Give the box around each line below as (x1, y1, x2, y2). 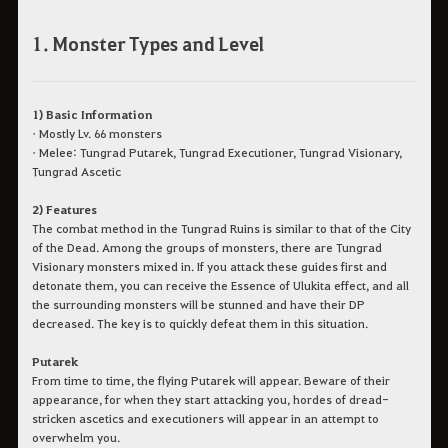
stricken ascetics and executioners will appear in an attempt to (31, 410, 379, 427)
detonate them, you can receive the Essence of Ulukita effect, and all (31, 277, 409, 294)
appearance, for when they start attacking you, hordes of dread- (31, 391, 389, 408)
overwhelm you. (31, 429, 120, 446)
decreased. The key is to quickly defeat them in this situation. (31, 315, 368, 332)
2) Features (31, 201, 97, 218)
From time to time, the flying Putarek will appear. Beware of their (31, 372, 390, 389)
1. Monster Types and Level (31, 30, 264, 56)
